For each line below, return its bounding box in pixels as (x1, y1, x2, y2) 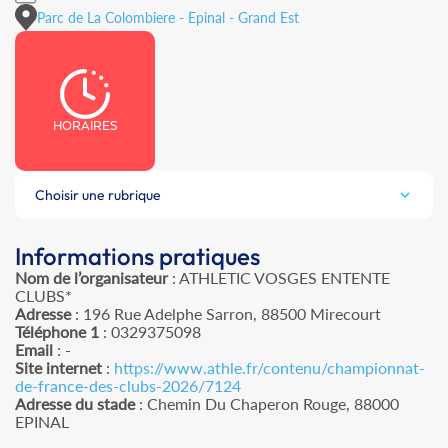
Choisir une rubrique (35, 186, 161, 205)
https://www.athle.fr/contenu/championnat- (114, 358, 425, 378)
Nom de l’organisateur (15, 268, 168, 288)
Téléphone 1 (15, 322, 99, 342)
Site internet (15, 358, 102, 378)
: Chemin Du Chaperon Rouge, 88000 (135, 394, 399, 414)
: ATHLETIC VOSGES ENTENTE (168, 268, 390, 288)
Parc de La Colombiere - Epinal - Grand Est (37, 8, 299, 26)
